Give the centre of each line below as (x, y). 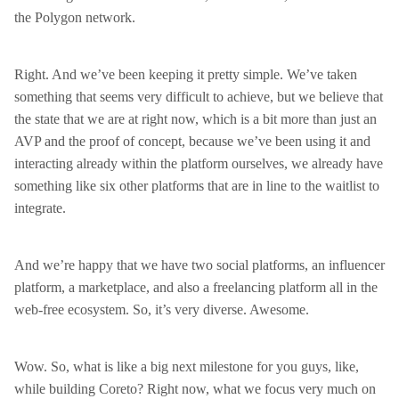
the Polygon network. (75, 17)
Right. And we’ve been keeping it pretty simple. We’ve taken (186, 74)
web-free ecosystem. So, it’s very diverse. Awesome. (162, 309)
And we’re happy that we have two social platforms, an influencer (199, 265)
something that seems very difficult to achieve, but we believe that (199, 97)
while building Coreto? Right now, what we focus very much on (195, 389)
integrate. (40, 208)
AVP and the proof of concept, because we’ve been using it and (192, 141)
